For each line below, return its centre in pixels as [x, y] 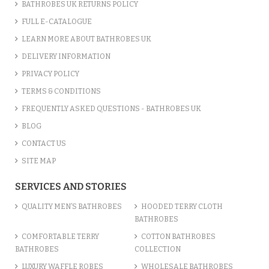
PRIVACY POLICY [50, 74]
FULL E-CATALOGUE [57, 22]
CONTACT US [44, 144]
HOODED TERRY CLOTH [182, 207]
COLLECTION [158, 249]
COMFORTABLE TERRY [60, 237]
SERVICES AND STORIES [71, 186]
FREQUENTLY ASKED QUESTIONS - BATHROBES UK [111, 109]
